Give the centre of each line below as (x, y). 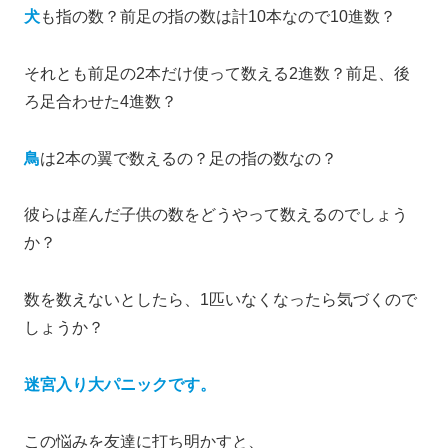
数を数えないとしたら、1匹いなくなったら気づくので (220, 300)
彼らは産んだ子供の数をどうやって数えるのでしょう (216, 215)
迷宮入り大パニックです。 (120, 385)
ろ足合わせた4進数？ (100, 101)
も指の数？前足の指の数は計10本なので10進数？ (218, 17)
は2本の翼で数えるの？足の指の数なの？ (188, 158)
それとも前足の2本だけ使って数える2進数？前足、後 (217, 73)
